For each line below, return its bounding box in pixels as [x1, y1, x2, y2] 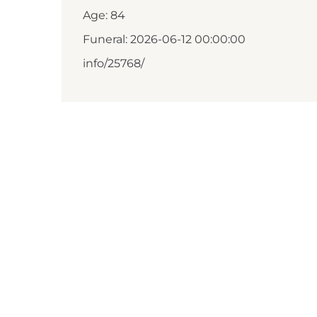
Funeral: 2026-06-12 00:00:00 [83, 33, 246, 46]
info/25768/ [83, 57, 144, 70]
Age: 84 [83, 8, 125, 22]
